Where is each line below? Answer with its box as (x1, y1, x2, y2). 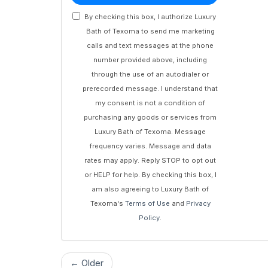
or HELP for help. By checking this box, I (84, 170, 217, 179)
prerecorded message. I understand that (83, 84, 218, 93)
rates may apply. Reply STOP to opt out (84, 156, 217, 165)
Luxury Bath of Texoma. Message (95, 127, 206, 136)
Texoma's (90, 199, 125, 208)
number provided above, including (93, 56, 208, 64)
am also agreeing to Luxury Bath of (92, 185, 209, 193)
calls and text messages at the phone (87, 41, 214, 50)
